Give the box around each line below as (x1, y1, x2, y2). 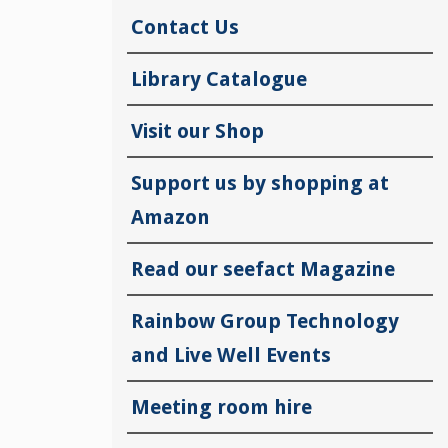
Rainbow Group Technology (131, 308, 399, 333)
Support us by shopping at (131, 170, 389, 195)
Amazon (131, 204, 210, 229)
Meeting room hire (131, 394, 312, 419)
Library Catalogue (131, 66, 307, 91)
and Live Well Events (131, 342, 331, 367)
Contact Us (131, 14, 239, 39)
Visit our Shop (131, 118, 264, 143)
